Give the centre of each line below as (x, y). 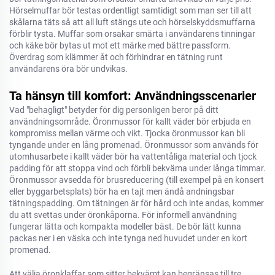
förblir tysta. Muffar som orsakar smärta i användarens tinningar (132, 34)
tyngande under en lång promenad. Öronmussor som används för (134, 145)
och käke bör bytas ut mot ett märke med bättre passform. (120, 45)
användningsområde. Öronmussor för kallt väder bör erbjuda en (130, 122)
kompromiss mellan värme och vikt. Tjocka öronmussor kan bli (127, 133)
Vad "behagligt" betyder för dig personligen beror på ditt (114, 110)
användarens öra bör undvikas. (68, 69)
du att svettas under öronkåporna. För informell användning (123, 215)
